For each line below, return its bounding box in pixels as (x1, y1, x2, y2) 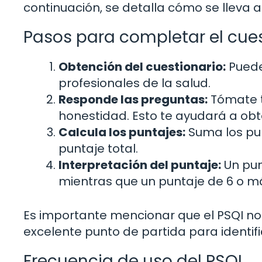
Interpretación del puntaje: (58, 156, 221, 173)
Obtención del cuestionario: (58, 58, 226, 75)
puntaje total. (58, 140, 138, 157)
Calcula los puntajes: (58, 123, 185, 140)
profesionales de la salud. (58, 74, 211, 91)
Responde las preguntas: (58, 91, 208, 108)
